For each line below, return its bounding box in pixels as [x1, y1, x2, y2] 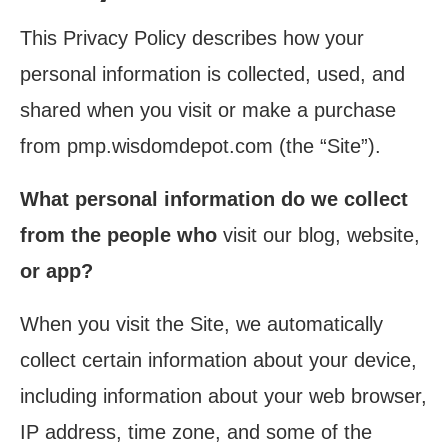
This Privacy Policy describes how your [20, 27, 364, 49]
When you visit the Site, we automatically [20, 313, 383, 335]
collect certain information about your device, [20, 349, 417, 371]
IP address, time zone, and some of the [20, 421, 372, 443]
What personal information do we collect [20, 188, 408, 210]
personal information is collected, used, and [20, 63, 405, 85]
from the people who [20, 224, 217, 246]
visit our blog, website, [217, 224, 420, 246]
